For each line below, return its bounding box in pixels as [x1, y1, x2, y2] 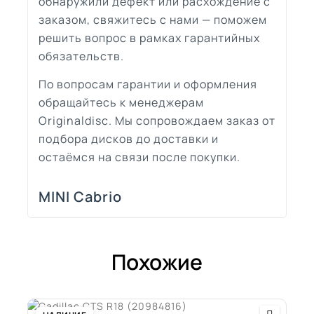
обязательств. [39, 48, 124, 64]
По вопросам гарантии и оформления [39, 76, 257, 92]
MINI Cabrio [39, 186, 122, 206]
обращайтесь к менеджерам [39, 94, 204, 110]
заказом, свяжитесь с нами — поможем [39, 11, 267, 27]
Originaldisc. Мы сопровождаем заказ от [39, 112, 275, 128]
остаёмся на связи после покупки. [39, 149, 240, 165]
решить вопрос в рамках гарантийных [39, 29, 260, 46]
